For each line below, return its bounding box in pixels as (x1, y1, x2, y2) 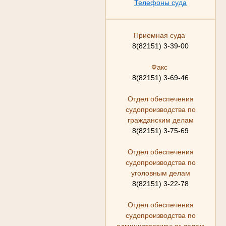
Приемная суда (134, 31, 187, 39)
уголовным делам (131, 168, 190, 177)
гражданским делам (127, 116, 194, 124)
